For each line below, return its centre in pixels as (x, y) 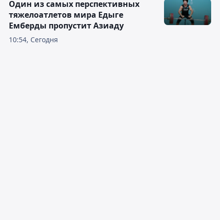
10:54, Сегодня (33, 40)
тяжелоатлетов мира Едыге (66, 15)
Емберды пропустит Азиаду (66, 26)
